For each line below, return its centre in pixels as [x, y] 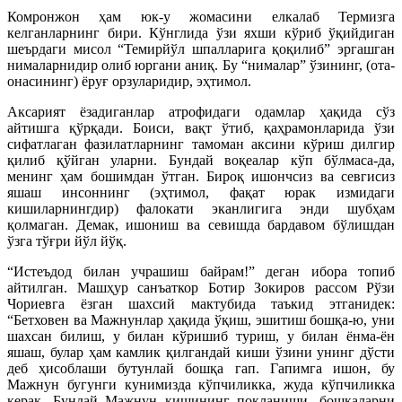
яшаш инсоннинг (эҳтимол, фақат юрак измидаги [201, 192]
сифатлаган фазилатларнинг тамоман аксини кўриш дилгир [201, 144]
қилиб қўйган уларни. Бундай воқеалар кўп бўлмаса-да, [201, 160]
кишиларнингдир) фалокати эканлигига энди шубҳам [201, 209]
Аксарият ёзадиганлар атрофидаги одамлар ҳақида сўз [201, 112]
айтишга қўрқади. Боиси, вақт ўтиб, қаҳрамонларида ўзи [201, 128]
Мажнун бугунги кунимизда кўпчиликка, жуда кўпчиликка [201, 385]
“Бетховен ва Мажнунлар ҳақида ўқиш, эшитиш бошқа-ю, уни [201, 320]
